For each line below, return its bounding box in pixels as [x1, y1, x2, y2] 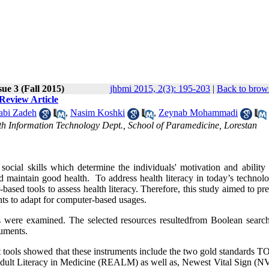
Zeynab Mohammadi [159, 107, 238, 118]
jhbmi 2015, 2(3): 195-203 [110, 83, 210, 94]
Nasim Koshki [70, 107, 125, 118]
